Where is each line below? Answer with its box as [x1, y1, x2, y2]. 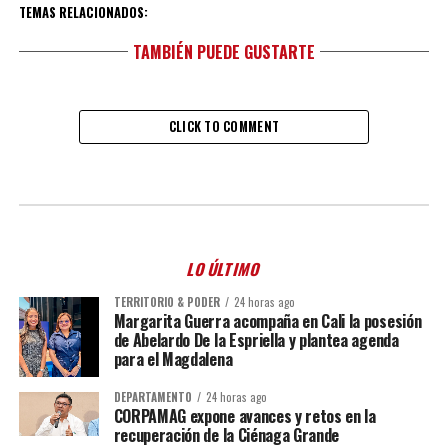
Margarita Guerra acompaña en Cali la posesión [113, 309, 422, 333]
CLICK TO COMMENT [168, 117, 280, 136]
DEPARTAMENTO [113, 388, 192, 405]
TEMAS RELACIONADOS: [18, 3, 148, 22]
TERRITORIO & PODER [113, 294, 220, 310]
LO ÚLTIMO [184, 257, 264, 281]
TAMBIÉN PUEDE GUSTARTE [132, 40, 315, 64]
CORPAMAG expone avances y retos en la [113, 403, 376, 428]
